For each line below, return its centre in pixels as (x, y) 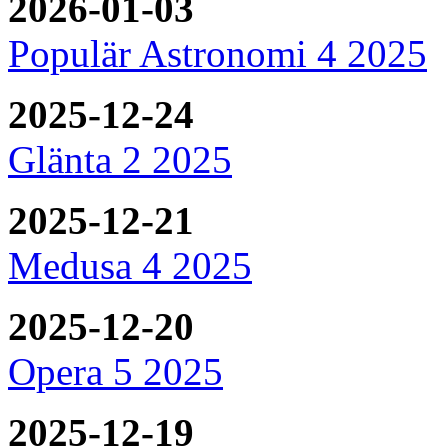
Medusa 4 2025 (130, 265)
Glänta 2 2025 (120, 159)
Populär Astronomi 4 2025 (217, 53)
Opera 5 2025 (115, 371)
